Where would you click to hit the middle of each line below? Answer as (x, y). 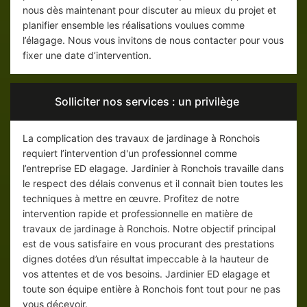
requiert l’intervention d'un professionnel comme (130, 153)
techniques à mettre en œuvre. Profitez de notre (131, 199)
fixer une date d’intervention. (87, 56)
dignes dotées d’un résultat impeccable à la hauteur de (146, 259)
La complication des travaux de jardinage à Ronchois (141, 138)
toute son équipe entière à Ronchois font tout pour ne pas (151, 289)
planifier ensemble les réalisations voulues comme (134, 25)
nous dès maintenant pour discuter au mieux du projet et (149, 10)
